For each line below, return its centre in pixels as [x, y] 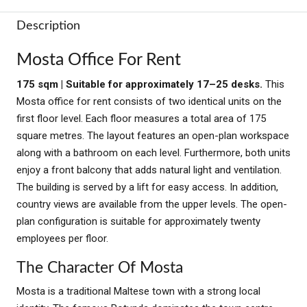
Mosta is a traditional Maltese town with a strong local [138, 291]
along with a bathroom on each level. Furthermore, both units [153, 152]
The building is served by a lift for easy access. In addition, [147, 187]
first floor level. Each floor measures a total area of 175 [141, 118]
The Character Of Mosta [100, 268]
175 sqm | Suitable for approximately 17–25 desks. [141, 84]
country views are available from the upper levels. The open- [152, 204]
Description [48, 26]
